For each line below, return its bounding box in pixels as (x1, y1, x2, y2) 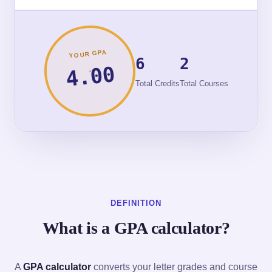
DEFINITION (110, 199, 161, 208)
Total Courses (179, 80, 228, 88)
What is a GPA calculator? (42, 218, 230, 237)
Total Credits (135, 80, 180, 88)
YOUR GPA (68, 48, 107, 59)
